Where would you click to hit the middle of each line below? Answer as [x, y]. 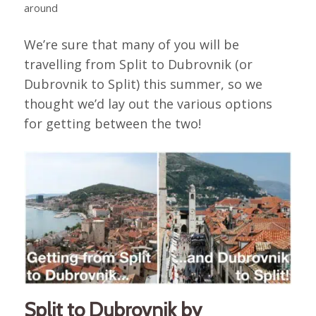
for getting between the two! [112, 123]
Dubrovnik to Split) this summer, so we [143, 84]
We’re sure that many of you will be [131, 44]
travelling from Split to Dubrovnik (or [138, 64]
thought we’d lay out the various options [148, 103]
